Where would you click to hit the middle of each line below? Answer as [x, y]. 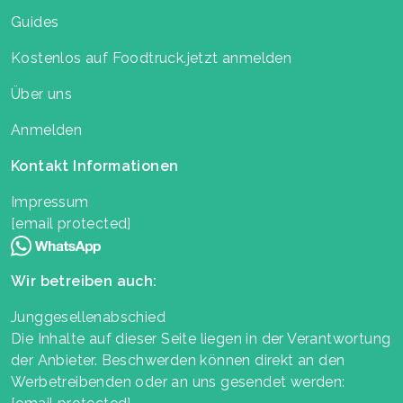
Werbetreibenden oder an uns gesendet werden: [178, 381]
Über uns [42, 94]
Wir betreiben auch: [84, 281]
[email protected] [71, 223]
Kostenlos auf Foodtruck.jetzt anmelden [152, 58]
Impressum [50, 201]
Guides [35, 22]
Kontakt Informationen [95, 166]
